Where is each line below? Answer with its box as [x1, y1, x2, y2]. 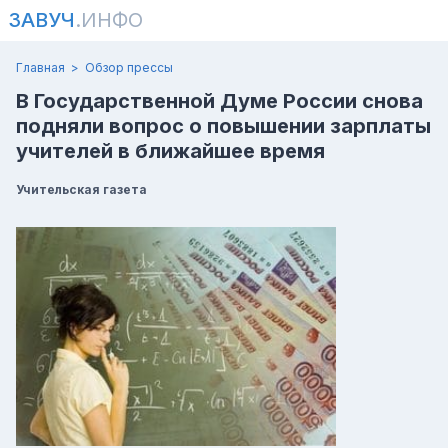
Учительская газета [16, 182, 147, 197]
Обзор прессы [85, 60, 173, 75]
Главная [16, 60, 65, 75]
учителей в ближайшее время [16, 139, 325, 163]
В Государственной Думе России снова [16, 89, 423, 113]
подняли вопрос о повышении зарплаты [16, 114, 431, 138]
